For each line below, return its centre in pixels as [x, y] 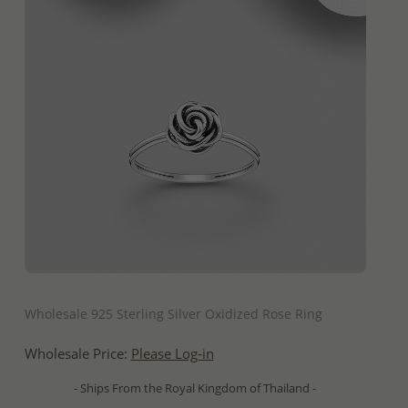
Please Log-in [172, 353]
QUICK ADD [195, 288]
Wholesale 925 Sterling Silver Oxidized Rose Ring [173, 313]
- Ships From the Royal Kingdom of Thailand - [195, 388]
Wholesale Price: [77, 353]
